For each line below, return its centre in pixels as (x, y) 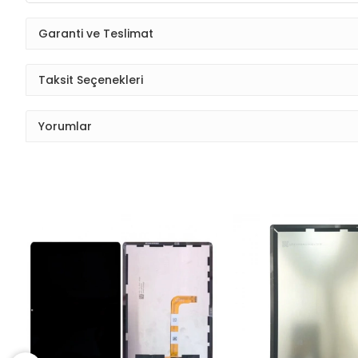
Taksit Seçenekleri (91, 80)
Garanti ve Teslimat (96, 33)
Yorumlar (65, 126)
